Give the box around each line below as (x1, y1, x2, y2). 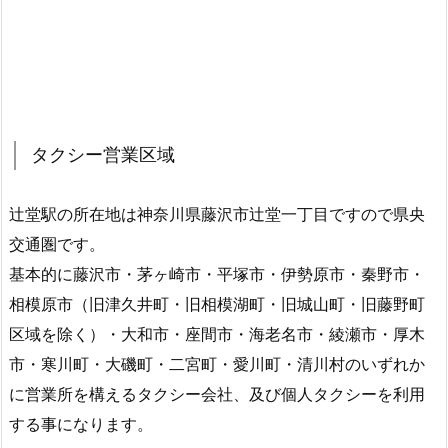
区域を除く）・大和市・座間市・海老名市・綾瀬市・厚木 (9, 326, 425, 344)
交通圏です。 (9, 236, 105, 254)
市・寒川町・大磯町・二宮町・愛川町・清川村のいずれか (9, 356, 425, 374)
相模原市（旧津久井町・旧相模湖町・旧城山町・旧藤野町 (9, 296, 425, 314)
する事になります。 (9, 416, 153, 434)
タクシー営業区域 (31, 145, 175, 166)
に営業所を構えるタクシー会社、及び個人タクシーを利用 (9, 386, 425, 404)
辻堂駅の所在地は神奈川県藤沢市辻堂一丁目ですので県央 (9, 206, 425, 224)
